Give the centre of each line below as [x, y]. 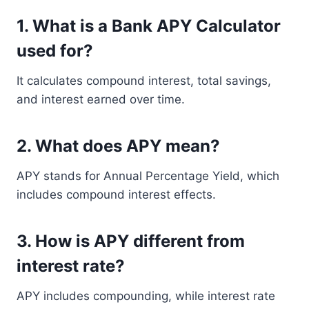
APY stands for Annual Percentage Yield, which [148, 176]
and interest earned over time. [101, 99]
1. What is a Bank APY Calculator [149, 26]
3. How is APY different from [131, 241]
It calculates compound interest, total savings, [144, 81]
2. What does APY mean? [118, 146]
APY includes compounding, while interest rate [146, 296]
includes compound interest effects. [116, 195]
